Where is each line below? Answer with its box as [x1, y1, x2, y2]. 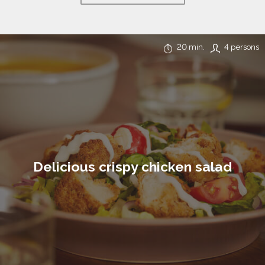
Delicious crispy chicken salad [33, 159, 232, 175]
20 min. [177, 41, 205, 51]
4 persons [224, 41, 259, 51]
